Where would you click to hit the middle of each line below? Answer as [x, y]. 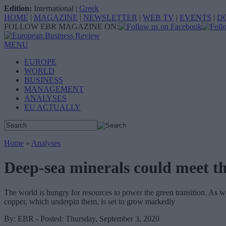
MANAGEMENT [54, 89]
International [54, 8]
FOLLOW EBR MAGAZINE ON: [61, 26]
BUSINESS [44, 80]
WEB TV [158, 17]
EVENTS [195, 17]
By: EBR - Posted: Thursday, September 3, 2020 [82, 218]
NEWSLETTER [110, 17]
